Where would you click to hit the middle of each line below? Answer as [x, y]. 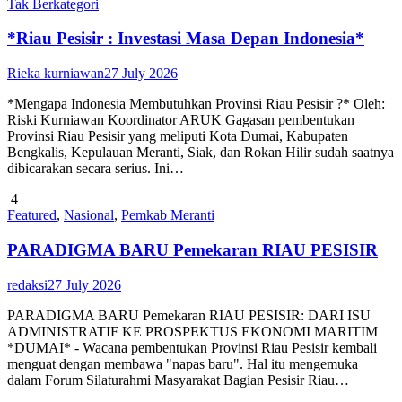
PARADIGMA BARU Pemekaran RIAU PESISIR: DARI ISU [189, 315]
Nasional [89, 215]
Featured [32, 215]
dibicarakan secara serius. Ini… [96, 169]
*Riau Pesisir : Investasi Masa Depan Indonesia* [186, 39]
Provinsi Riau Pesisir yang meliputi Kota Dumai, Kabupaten [178, 136]
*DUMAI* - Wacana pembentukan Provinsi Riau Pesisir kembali [192, 347]
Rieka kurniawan [56, 74]
